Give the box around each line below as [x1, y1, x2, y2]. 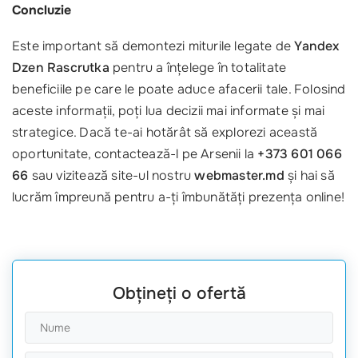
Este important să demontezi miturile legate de [12, 38, 295, 55]
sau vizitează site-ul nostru [28, 167, 195, 185]
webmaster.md [194, 167, 284, 185]
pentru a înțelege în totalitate [109, 59, 287, 77]
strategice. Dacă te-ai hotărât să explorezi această [12, 124, 318, 141]
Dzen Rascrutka [12, 59, 109, 77]
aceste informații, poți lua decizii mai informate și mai [12, 102, 325, 120]
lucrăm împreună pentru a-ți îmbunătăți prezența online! [12, 189, 345, 206]
